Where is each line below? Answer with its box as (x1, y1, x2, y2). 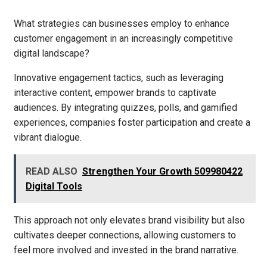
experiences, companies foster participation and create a (14, 116, 250, 128)
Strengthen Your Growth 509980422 (82, 165, 243, 177)
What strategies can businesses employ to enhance (14, 17, 229, 29)
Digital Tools (26, 180, 82, 192)
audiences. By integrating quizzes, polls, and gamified (14, 101, 237, 113)
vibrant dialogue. (14, 131, 82, 143)
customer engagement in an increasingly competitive (14, 32, 233, 44)
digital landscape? (14, 47, 89, 59)
